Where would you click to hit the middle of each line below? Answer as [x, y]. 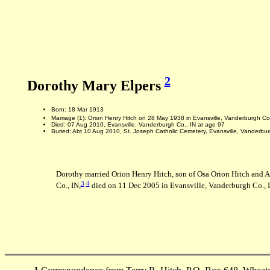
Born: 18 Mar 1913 [77, 109]
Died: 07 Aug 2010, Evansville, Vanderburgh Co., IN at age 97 [138, 125]
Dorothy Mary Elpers [96, 86]
